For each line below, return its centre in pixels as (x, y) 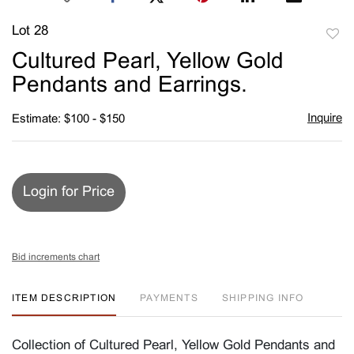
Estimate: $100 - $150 (68, 119)
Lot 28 (30, 31)
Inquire (324, 118)
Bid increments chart (56, 257)
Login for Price (69, 192)
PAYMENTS (169, 298)
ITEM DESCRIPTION (64, 298)
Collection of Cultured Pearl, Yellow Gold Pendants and (173, 346)
